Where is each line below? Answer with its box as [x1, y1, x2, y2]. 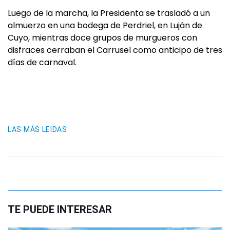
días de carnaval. [8, 56, 76, 69]
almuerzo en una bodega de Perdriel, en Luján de [8, 20, 202, 32]
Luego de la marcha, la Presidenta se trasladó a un [8, 7, 210, 20]
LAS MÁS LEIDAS [8, 125, 67, 134]
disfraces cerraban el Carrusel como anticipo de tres [8, 44, 222, 56]
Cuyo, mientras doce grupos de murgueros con [8, 32, 197, 44]
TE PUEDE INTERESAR [8, 203, 112, 216]
